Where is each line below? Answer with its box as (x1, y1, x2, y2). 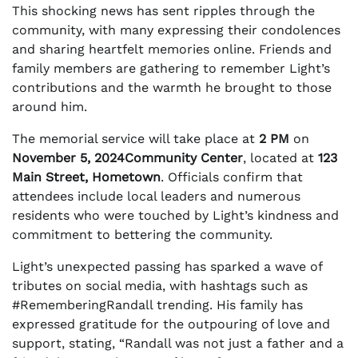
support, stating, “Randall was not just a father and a (12, 336, 344, 352)
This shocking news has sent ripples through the (12, 3, 315, 19)
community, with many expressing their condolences (12, 22, 340, 38)
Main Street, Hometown (12, 169, 161, 185)
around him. (12, 99, 87, 115)
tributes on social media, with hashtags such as (12, 278, 308, 294)
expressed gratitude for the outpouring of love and (12, 316, 330, 332)
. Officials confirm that (161, 169, 303, 185)
